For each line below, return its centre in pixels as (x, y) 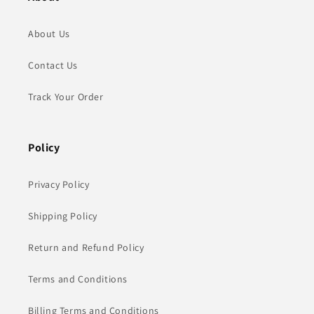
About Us (49, 34)
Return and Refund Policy (86, 247)
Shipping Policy (63, 216)
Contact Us (53, 65)
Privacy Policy (59, 184)
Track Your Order (66, 97)
